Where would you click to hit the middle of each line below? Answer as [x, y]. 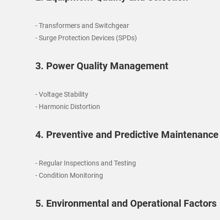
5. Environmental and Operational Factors [126, 203]
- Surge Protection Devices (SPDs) [86, 38]
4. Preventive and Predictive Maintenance [127, 135]
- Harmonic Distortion [68, 107]
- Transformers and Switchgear [82, 26]
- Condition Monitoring [69, 175]
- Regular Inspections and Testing [86, 163]
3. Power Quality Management [102, 66]
